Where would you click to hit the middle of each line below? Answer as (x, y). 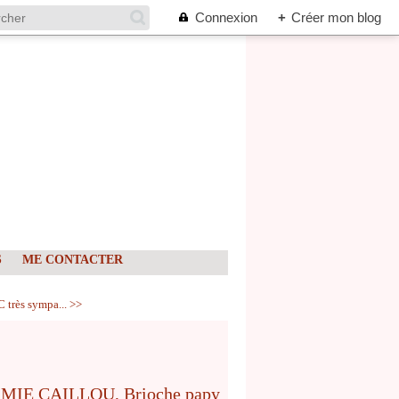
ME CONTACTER (73, 260)
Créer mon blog (336, 17)
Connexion (226, 17)
